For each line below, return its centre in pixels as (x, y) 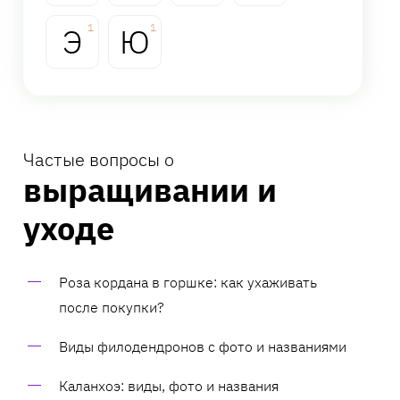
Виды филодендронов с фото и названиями (203, 346)
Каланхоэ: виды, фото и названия (169, 385)
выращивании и (150, 189)
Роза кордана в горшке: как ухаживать (188, 282)
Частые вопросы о (99, 159)
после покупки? (112, 307)
